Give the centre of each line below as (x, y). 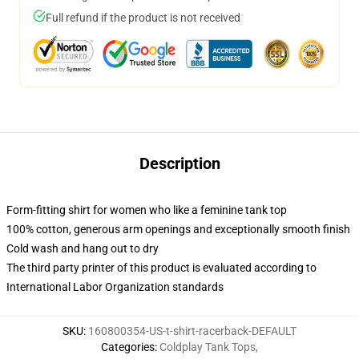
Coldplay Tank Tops (208, 347)
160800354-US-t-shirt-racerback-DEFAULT (192, 331)
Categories (128, 347)
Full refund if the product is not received (143, 18)
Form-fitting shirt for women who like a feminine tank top (147, 210)
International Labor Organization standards (115, 287)
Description (179, 163)
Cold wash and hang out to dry (83, 248)
